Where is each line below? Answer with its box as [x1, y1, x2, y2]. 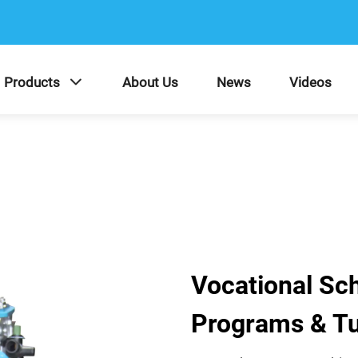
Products [4, 74, 60, 90]
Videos [289, 74, 332, 90]
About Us [122, 74, 178, 90]
